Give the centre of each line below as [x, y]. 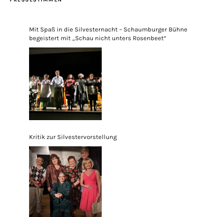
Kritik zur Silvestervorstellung [73, 137]
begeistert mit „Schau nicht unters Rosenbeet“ [98, 38]
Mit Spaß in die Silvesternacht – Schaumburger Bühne [108, 29]
